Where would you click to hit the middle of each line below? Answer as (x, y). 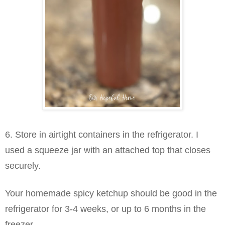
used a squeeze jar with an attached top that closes (108, 150)
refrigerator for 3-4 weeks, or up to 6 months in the (105, 209)
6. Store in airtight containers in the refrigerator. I (102, 134)
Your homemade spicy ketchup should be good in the (111, 193)
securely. (24, 165)
